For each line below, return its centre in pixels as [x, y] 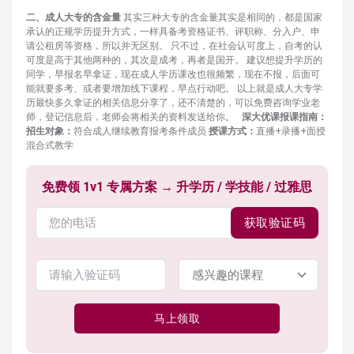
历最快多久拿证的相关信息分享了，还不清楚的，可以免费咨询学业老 [173, 103]
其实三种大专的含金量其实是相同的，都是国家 [222, 18]
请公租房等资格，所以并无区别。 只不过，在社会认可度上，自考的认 [174, 46]
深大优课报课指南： [284, 117]
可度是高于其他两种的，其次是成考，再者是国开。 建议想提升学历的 [174, 60]
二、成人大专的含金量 [73, 18]
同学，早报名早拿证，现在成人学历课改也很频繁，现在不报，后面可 [173, 75]
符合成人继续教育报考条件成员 [141, 132]
